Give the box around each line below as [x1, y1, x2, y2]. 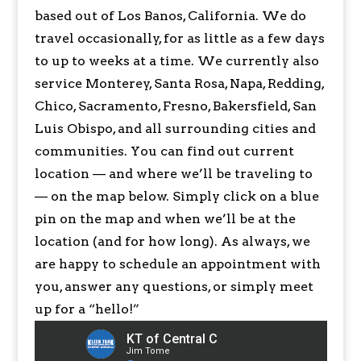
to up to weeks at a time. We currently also [34, 52, 319, 68]
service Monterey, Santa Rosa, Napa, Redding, [34, 75, 324, 91]
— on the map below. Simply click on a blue [34, 188, 319, 204]
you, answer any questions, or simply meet [34, 278, 313, 294]
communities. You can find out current [34, 143, 294, 159]
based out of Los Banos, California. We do [34, 7, 306, 23]
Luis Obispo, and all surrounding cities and [34, 120, 316, 136]
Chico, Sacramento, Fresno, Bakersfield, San [34, 98, 317, 114]
